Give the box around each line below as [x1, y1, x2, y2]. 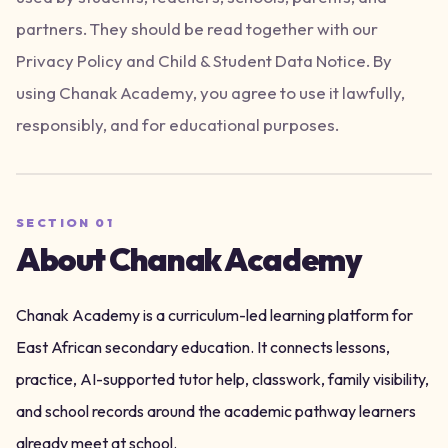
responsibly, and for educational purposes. [16, 114, 339, 135]
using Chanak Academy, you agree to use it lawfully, [16, 82, 405, 103]
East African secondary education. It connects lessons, [16, 337, 390, 357]
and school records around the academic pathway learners [16, 401, 416, 421]
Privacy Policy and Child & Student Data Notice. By [16, 50, 392, 71]
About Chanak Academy [16, 239, 362, 279]
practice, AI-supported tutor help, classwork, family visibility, [16, 369, 429, 389]
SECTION [16, 215, 96, 230]
